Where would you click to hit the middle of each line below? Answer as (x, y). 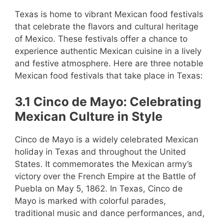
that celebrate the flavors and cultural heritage (107, 26)
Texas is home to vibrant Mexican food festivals (109, 14)
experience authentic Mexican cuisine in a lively (108, 51)
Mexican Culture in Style (89, 116)
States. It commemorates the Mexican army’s (104, 164)
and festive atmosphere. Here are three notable (109, 63)
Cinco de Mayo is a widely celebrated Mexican (107, 139)
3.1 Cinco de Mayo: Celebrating (108, 102)
